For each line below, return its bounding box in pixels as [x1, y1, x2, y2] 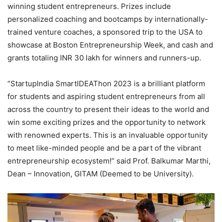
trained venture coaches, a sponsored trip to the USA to [7, 27, 203, 37]
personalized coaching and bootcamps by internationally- [7, 14, 208, 24]
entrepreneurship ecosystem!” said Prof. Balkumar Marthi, [7, 156, 211, 166]
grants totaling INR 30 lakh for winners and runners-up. [7, 53, 201, 62]
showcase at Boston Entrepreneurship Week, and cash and [7, 40, 213, 50]
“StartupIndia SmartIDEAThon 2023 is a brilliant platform [7, 78, 205, 88]
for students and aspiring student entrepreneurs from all [7, 91, 205, 101]
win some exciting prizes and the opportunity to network [7, 117, 206, 127]
